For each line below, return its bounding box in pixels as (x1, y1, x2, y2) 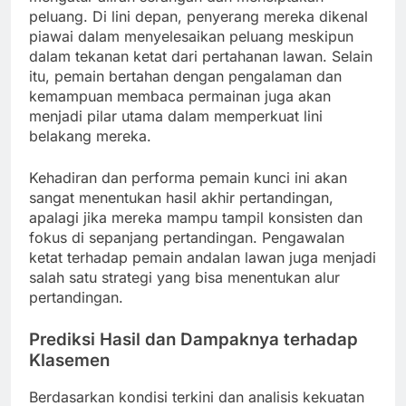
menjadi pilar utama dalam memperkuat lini (29, 106, 323, 125)
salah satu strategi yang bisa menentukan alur (29, 267, 340, 286)
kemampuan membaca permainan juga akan (29, 86, 331, 105)
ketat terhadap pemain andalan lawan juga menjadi (29, 247, 376, 266)
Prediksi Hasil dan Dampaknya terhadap (29, 328, 358, 350)
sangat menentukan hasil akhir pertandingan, (29, 188, 333, 207)
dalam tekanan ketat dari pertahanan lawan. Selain (29, 46, 372, 65)
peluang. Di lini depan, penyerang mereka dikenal (29, 6, 368, 25)
